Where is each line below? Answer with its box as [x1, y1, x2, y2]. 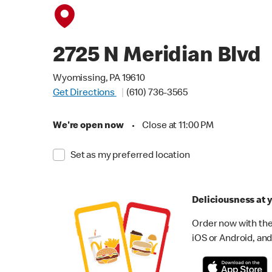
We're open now [53, 121, 124, 131]
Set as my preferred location [70, 151, 190, 161]
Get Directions [53, 89, 117, 98]
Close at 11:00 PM [142, 121, 214, 131]
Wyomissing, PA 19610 [53, 74, 145, 84]
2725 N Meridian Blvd [53, 46, 261, 68]
